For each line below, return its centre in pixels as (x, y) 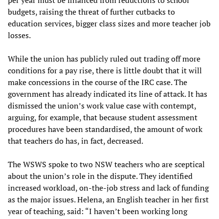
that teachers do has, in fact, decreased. (76, 141)
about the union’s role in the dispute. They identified (100, 176)
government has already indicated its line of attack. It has (108, 94)
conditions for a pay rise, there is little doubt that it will (105, 71)
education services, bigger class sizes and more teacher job (109, 24)
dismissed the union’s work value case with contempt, (102, 106)
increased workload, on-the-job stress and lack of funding (108, 188)
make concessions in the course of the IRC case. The (98, 82)
